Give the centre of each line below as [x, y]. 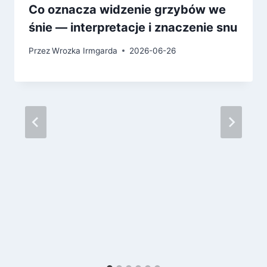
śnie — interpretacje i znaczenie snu [133, 28]
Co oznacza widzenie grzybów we [127, 10]
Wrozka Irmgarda [85, 50]
